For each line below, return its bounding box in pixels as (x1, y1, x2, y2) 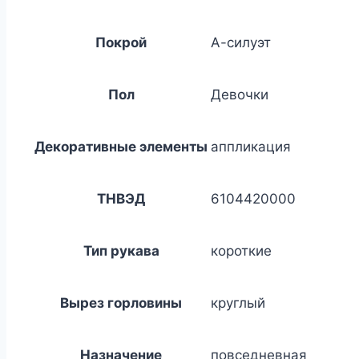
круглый (211, 295, 265, 312)
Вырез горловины (60, 295, 182, 312)
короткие (211, 243, 272, 260)
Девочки (211, 87, 268, 103)
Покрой (95, 34, 147, 51)
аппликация (211, 139, 291, 155)
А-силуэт (211, 34, 271, 51)
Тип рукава (83, 243, 159, 260)
